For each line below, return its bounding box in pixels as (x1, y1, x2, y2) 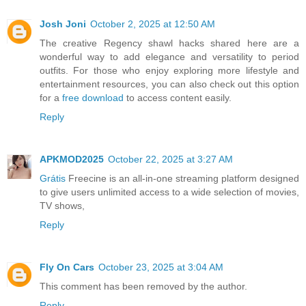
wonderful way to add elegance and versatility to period (40, 51, 299, 63)
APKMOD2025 (40, 154, 104, 165)
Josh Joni (40, 18, 86, 30)
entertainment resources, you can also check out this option (40, 79, 299, 90)
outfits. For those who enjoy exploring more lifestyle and (40, 65, 299, 76)
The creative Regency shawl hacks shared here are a (40, 38, 299, 49)
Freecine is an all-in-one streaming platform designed (66, 173, 299, 184)
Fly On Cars (40, 262, 94, 273)
